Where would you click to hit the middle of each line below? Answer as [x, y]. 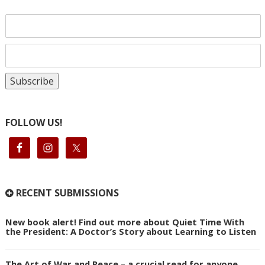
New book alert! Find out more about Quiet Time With [125, 222]
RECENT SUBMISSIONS [66, 193]
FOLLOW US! [34, 123]
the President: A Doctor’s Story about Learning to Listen [130, 232]
